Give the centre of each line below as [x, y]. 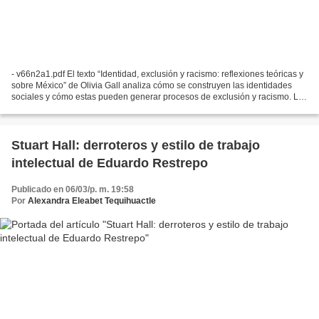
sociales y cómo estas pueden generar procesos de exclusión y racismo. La [157, 96]
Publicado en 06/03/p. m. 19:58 [73, 189]
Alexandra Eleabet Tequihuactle [92, 200]
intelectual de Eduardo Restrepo [110, 163]
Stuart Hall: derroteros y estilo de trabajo [136, 145]
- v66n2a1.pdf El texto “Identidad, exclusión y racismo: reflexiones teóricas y [157, 74]
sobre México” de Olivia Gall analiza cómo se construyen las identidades [152, 85]
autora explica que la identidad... [74, 108]
